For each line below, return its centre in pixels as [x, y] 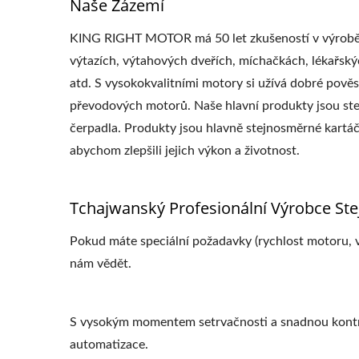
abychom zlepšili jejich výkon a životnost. [185, 151]
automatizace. [109, 345]
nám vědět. [101, 264]
